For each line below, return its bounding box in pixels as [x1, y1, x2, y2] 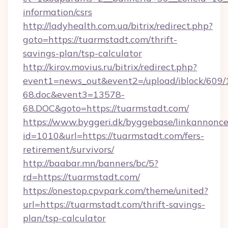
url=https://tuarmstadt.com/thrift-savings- [23, 198, 205, 210]
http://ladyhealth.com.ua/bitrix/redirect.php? [23, 20, 213, 32]
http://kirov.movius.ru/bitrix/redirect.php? [23, 61, 197, 73]
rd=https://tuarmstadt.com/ [23, 171, 140, 183]
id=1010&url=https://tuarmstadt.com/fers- [23, 130, 204, 141]
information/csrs [23, 6, 92, 18]
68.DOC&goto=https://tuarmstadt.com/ [23, 102, 189, 114]
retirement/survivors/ [23, 144, 114, 155]
